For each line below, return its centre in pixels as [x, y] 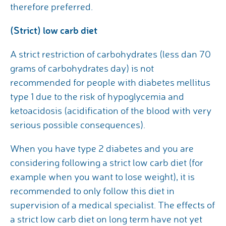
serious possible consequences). [78, 125]
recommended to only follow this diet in [92, 191]
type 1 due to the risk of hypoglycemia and [97, 97]
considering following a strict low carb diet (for [107, 163]
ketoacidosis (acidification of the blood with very [111, 111]
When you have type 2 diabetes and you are [102, 149]
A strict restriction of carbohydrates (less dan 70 [110, 54]
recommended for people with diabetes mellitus [110, 82]
